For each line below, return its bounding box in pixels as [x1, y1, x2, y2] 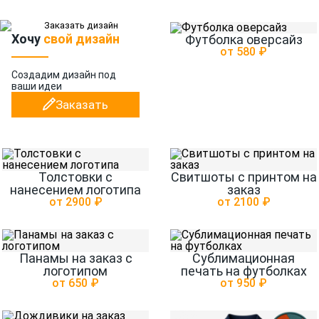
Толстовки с [38, 169, 113, 185]
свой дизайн [43, 31, 120, 47]
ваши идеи [11, 80, 62, 93]
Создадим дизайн [11, 69, 96, 81]
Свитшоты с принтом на [170, 169, 317, 185]
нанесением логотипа [10, 182, 141, 198]
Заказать [56, 98, 108, 113]
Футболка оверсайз [184, 32, 303, 48]
